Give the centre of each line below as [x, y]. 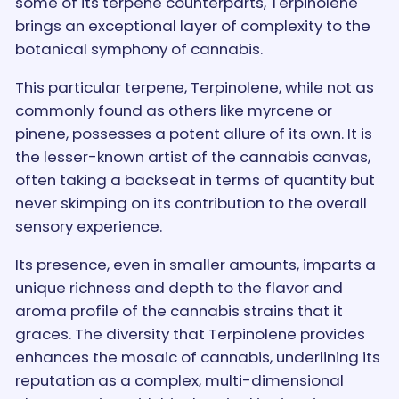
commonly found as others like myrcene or [173, 110]
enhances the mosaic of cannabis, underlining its [197, 357]
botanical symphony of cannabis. [138, 49]
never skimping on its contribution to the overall [191, 203]
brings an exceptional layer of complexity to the [192, 25]
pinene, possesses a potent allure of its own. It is [193, 133]
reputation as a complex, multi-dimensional [179, 380]
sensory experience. [88, 226]
